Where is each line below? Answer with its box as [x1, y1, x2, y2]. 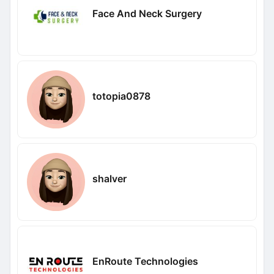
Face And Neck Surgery [92, 7, 202, 20]
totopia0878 [92, 89, 150, 102]
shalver [92, 172, 127, 185]
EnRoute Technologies [92, 254, 198, 267]
